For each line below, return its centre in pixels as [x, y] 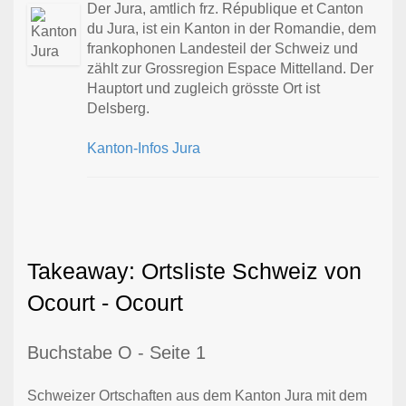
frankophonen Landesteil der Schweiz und [223, 49]
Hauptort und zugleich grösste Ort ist [204, 89]
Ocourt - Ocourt [105, 303]
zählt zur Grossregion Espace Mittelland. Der [231, 69]
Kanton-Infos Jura [144, 149]
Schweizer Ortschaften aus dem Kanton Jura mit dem [197, 396]
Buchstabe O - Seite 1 [116, 353]
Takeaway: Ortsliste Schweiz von [194, 271]
